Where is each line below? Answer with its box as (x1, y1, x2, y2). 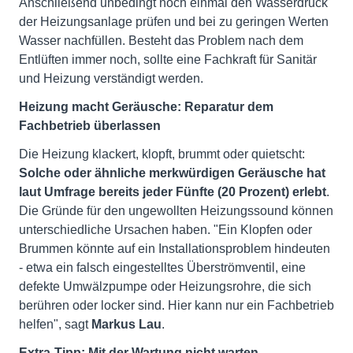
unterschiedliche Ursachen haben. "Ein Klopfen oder (19, 223, 312, 237)
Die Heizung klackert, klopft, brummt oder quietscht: (19, 147, 305, 162)
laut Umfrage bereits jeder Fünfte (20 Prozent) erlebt (19, 185, 326, 199)
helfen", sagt (19, 318, 91, 332)
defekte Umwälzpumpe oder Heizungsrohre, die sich (19, 280, 311, 294)
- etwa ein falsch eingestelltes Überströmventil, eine (19, 261, 306, 275)
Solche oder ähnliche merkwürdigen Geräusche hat (19, 166, 325, 180)
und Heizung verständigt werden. (19, 72, 203, 86)
